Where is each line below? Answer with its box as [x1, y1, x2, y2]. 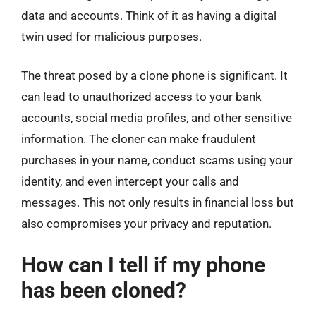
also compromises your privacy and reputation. [21, 217, 272, 231]
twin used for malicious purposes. [21, 29, 202, 44]
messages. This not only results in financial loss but [21, 195, 294, 209]
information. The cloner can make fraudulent [21, 132, 256, 146]
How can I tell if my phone [21, 252, 265, 277]
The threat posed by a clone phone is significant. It [21, 68, 288, 83]
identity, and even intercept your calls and [21, 174, 239, 188]
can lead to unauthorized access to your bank [21, 90, 262, 104]
